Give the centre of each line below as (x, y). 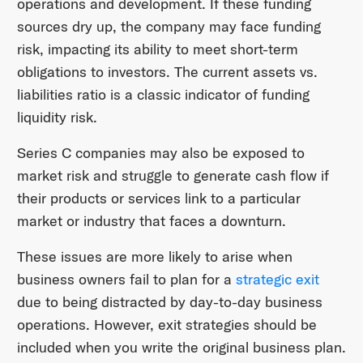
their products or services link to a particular (158, 198)
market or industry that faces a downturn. (151, 220)
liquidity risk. (57, 117)
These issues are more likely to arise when (154, 256)
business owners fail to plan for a (126, 279)
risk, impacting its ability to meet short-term (157, 49)
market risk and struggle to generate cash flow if (173, 175)
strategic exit (277, 279)
